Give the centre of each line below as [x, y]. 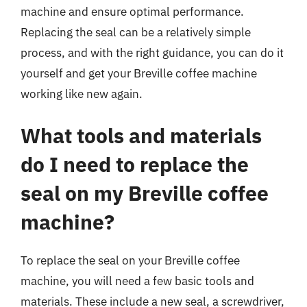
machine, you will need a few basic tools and [137, 281]
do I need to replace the [135, 164]
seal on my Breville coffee [145, 193]
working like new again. [82, 94]
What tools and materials [141, 135]
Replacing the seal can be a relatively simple [136, 32]
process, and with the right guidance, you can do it [152, 52]
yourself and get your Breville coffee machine [139, 73]
